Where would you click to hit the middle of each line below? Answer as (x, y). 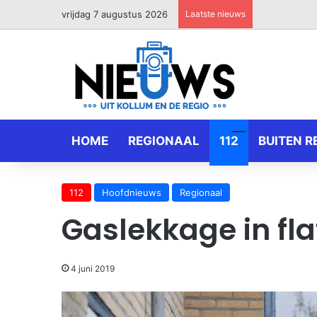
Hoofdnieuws (132, 192)
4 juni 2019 (93, 269)
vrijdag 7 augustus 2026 (115, 14)
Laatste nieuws (215, 14)
